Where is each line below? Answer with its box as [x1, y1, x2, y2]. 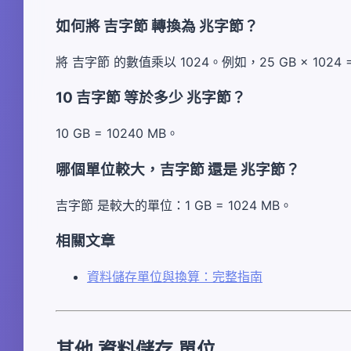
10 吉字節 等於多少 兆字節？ [56, 89, 246, 107]
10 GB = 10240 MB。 [56, 125, 179, 142]
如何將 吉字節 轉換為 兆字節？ [56, 16, 259, 35]
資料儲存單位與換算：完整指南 [87, 269, 262, 284]
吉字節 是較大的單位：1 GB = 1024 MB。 [56, 197, 292, 213]
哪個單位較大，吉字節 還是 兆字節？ [56, 160, 300, 179]
